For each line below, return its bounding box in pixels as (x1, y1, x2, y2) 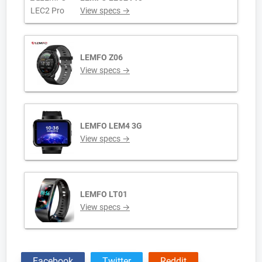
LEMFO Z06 (80, 52, 123, 62)
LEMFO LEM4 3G (80, 120, 142, 130)
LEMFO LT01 (80, 189, 127, 199)
